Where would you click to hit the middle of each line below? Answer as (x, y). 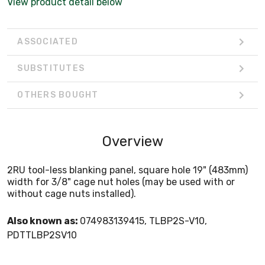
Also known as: (43, 221)
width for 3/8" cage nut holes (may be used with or (121, 182)
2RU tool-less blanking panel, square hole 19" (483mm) (127, 170)
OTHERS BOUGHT (58, 95)
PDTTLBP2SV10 (42, 235)
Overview (132, 141)
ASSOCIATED (48, 42)
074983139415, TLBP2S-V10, (143, 221)
